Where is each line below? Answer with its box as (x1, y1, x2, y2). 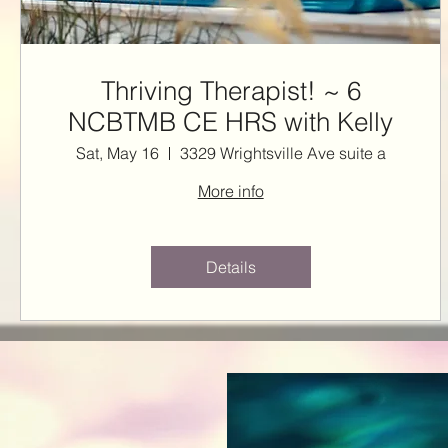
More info (197, 181, 264, 202)
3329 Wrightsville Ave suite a (179, 143, 386, 164)
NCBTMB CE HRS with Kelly (68, 106, 394, 139)
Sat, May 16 (75, 143, 159, 164)
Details (205, 257, 256, 278)
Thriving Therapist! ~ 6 (100, 75, 323, 108)
